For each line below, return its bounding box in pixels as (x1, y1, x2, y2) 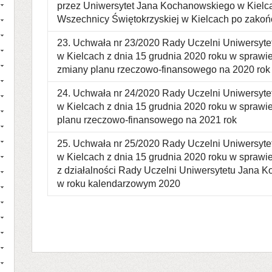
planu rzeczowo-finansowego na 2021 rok (57, 115, 237, 125)
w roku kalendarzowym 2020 (57, 178, 180, 189)
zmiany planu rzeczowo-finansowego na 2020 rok (57, 64, 270, 75)
